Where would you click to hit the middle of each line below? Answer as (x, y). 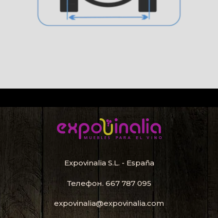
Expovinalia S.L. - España (109, 163)
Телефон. (86, 183)
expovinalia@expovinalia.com (109, 203)
